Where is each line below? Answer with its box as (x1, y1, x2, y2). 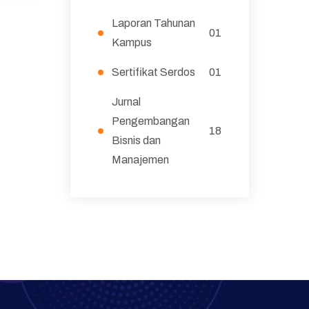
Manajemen (111, 154, 169, 166)
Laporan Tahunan (111, 17, 195, 29)
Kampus (111, 37, 152, 48)
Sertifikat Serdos (111, 66, 195, 78)
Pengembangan (111, 115, 190, 127)
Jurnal (111, 96, 141, 108)
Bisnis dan (111, 134, 161, 146)
